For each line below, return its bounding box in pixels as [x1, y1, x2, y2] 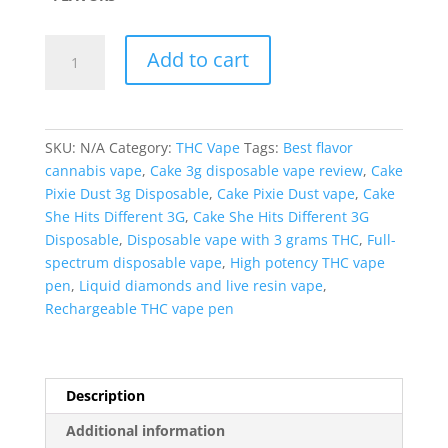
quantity [43, 173, 100, 193]
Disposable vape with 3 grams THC [126, 229, 359, 249]
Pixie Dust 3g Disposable [44, 183, 209, 203]
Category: [108, 137, 176, 157]
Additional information [65, 420, 225, 440]
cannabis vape [44, 160, 142, 180]
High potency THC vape [229, 252, 385, 272]
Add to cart [146, 45, 249, 73]
